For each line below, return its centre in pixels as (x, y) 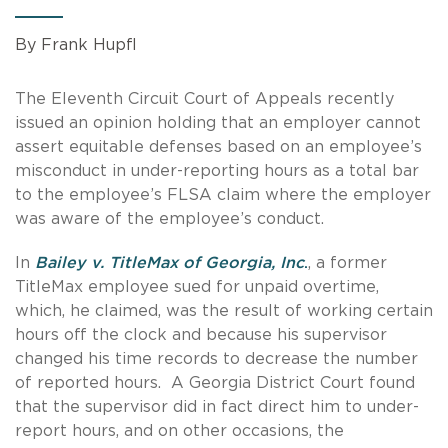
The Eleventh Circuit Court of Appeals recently (204, 98)
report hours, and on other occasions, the (179, 430)
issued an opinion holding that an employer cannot (218, 122)
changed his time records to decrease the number (216, 358)
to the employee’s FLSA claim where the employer (223, 194)
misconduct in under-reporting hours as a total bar (217, 170)
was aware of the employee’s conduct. (169, 218)
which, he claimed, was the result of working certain (224, 310)
